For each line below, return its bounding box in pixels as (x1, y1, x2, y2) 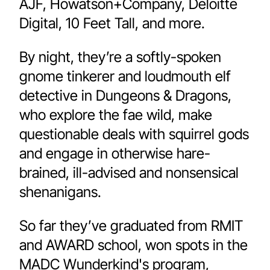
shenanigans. (19, 183, 101, 201)
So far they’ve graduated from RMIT (19, 217, 243, 234)
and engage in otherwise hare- (19, 145, 210, 162)
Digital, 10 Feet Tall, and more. (19, 14, 209, 32)
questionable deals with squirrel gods (19, 125, 249, 143)
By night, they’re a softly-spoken (19, 48, 221, 66)
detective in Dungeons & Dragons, (19, 87, 231, 104)
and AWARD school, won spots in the (19, 236, 248, 254)
